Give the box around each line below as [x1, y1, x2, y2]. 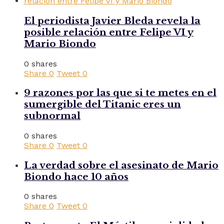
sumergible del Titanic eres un [24, 98, 181, 110]
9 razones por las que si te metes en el [24, 87, 216, 99]
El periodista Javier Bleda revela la [24, 14, 200, 26]
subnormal [24, 110, 80, 122]
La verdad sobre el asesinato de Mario [24, 159, 218, 171]
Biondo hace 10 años [24, 170, 128, 182]
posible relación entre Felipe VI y [24, 26, 193, 38]
